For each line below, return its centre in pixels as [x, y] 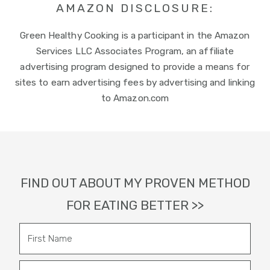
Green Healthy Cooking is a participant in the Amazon [135, 35]
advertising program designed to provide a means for [135, 67]
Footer [39, 162]
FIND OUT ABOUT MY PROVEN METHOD [135, 183]
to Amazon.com [135, 98]
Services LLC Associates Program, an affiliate [135, 51]
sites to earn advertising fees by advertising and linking [135, 82]
